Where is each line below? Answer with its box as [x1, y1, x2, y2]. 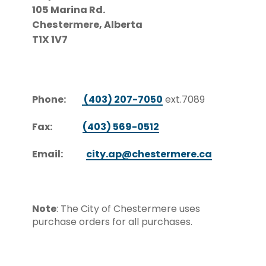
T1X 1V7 [31, 32, 68, 46]
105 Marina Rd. [31, 2, 105, 17]
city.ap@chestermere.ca [85, 147, 212, 161]
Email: [31, 147, 63, 161]
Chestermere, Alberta [31, 17, 142, 31]
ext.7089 [162, 93, 205, 107]
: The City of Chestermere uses [56, 202, 200, 216]
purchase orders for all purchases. [31, 215, 192, 229]
